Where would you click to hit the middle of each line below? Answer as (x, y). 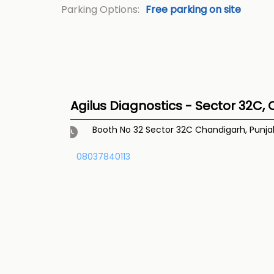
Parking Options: (100, 10)
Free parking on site (193, 10)
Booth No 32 (117, 129)
